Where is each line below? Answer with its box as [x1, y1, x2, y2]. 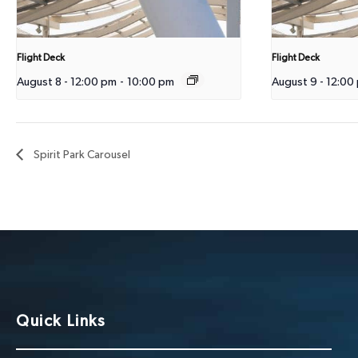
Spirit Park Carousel [31, 149, 130, 161]
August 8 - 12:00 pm [17, 75, 117, 88]
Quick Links [16, 312, 106, 329]
